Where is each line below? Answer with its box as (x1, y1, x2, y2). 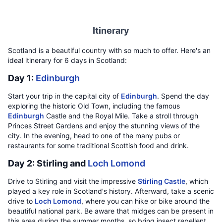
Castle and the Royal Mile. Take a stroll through (44, 111, 198, 120)
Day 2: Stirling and (8, 158, 88, 168)
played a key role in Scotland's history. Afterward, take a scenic (8, 187, 214, 195)
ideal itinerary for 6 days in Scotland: (8, 56, 127, 64)
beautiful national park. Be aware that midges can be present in (8, 207, 214, 215)
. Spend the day (157, 92, 209, 100)
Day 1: (8, 73, 36, 83)
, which (185, 177, 208, 185)
